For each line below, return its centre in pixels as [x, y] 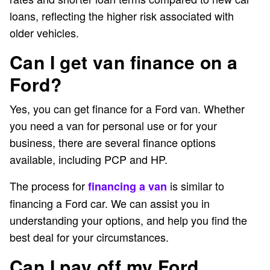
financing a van [127, 187]
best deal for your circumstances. [89, 237]
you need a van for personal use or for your [113, 126]
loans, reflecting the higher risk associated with [122, 16]
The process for [49, 186]
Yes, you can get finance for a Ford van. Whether [127, 109]
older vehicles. [44, 33]
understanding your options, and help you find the [128, 220]
